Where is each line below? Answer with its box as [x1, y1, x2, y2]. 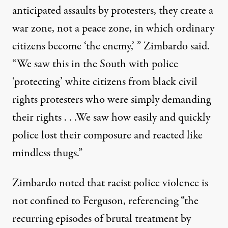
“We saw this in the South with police [12, 56, 178, 72]
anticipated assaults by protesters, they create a [12, 3, 213, 19]
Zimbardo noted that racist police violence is [12, 175, 208, 191]
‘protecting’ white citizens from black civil [12, 74, 197, 90]
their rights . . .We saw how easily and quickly [12, 109, 210, 126]
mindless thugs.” [12, 145, 82, 161]
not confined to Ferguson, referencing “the [12, 193, 198, 209]
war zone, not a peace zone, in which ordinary [12, 20, 214, 37]
